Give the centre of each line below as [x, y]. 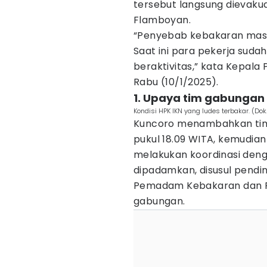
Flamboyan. [162, 20]
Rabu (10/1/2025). [176, 82]
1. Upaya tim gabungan [199, 98]
